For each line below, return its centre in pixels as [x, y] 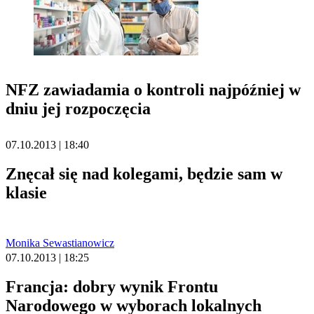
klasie [26, 192]
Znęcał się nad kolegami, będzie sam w [144, 173]
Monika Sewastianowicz [60, 243]
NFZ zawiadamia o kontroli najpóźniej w [153, 89]
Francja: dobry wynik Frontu [112, 286]
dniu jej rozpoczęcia [78, 108]
